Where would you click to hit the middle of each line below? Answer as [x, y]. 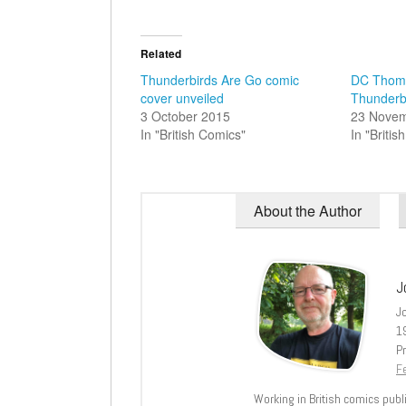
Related [161, 54]
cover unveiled [182, 98]
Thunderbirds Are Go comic [220, 80]
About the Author [308, 211]
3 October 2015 [185, 116]
